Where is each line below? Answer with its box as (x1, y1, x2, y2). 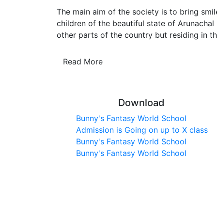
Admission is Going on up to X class (76, 124, 208, 135)
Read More (63, 56, 103, 66)
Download (118, 96, 165, 108)
